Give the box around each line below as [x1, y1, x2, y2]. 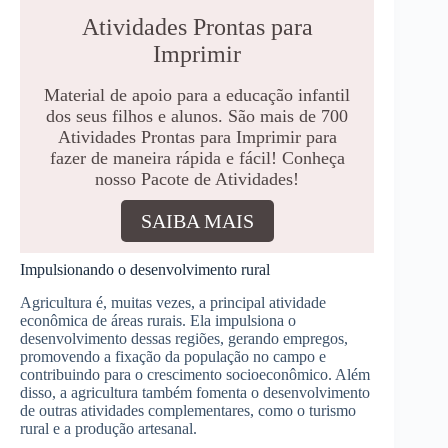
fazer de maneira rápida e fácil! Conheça [49, 147, 345, 168]
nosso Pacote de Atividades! [95, 168, 300, 189]
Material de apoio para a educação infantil [44, 84, 351, 105]
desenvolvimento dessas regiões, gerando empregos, [20, 329, 348, 347]
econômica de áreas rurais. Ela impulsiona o [20, 311, 296, 329]
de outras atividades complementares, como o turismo [20, 401, 356, 419]
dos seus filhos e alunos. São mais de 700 [46, 105, 349, 126]
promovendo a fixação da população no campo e [20, 347, 326, 365]
